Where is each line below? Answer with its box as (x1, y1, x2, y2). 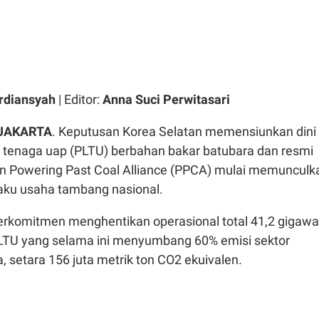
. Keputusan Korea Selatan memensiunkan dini (52, 124, 316, 140)
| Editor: (56, 92, 103, 108)
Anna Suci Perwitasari (103, 92, 230, 108)
